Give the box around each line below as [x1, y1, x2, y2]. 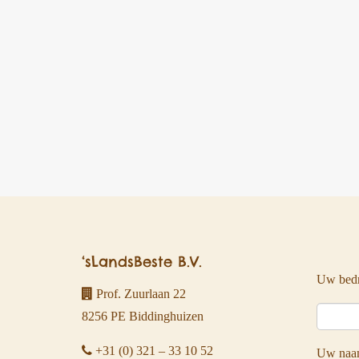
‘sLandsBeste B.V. [82, 252, 202, 271]
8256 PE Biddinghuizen [82, 309, 204, 323]
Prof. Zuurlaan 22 [93, 286, 186, 301]
